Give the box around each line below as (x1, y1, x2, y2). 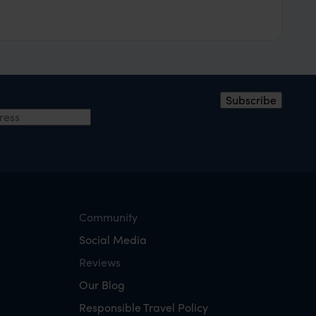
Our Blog (79, 276, 125, 293)
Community (79, 208, 138, 225)
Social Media (79, 231, 147, 248)
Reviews (79, 253, 121, 270)
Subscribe (226, 92, 276, 108)
